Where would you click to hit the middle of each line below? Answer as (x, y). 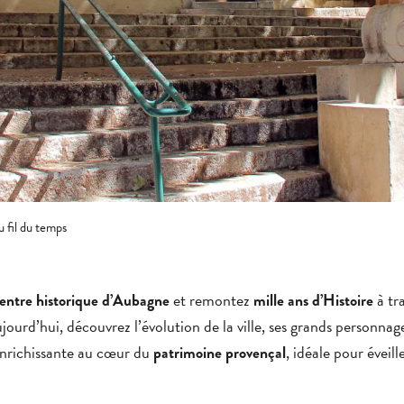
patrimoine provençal (220, 353)
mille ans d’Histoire (313, 301)
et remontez (211, 300)
